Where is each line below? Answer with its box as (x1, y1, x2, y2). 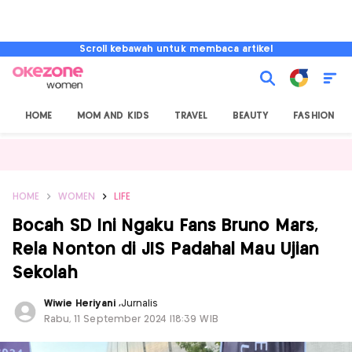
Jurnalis (120, 299, 159, 308)
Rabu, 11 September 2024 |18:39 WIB (44, 315, 218, 324)
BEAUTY (233, 112, 269, 120)
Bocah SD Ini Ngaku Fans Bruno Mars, (13, 218, 319, 234)
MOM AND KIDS (77, 112, 149, 120)
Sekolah (13, 265, 78, 281)
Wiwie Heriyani (44, 299, 119, 308)
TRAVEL (174, 112, 208, 120)
